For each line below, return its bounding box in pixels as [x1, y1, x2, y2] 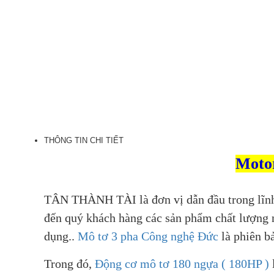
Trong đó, [44, 257, 95, 271]
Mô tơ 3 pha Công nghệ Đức [78, 229, 218, 243]
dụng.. [44, 229, 78, 243]
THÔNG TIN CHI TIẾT [44, 136, 124, 146]
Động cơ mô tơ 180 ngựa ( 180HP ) [95, 257, 269, 271]
